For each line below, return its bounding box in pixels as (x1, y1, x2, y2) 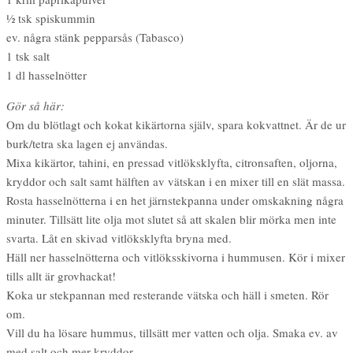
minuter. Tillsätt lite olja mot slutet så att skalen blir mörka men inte (6, 210, 336, 227)
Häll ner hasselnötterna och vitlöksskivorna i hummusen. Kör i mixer (6, 248, 345, 265)
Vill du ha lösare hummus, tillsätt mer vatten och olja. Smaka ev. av (6, 324, 338, 340)
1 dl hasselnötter (6, 66, 87, 83)
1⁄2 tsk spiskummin (6, 9, 95, 26)
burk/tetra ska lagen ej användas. (6, 135, 168, 151)
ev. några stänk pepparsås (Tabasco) (6, 28, 184, 45)
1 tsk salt (6, 47, 50, 64)
